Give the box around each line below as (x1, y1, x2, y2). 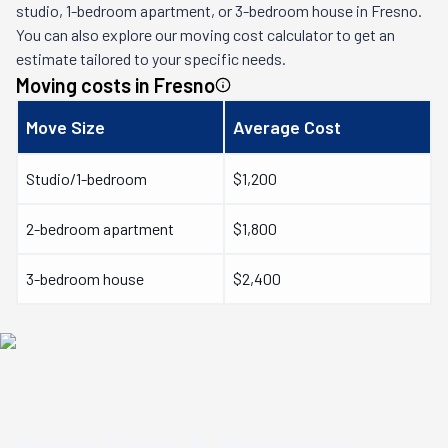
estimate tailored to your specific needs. (16, 49, 286, 68)
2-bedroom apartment (26, 219, 174, 238)
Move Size (26, 116, 105, 138)
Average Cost (233, 116, 341, 138)
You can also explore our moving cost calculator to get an (16, 25, 395, 44)
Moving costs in (16, 73, 154, 97)
